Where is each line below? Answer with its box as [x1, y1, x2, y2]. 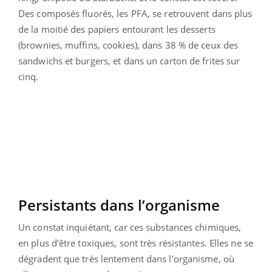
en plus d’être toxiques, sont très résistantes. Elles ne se [18, 236, 253, 249]
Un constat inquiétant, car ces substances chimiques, [18, 220, 242, 233]
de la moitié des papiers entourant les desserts [18, 22, 216, 35]
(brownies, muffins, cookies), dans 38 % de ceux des [18, 38, 239, 51]
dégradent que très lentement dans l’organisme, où [18, 252, 234, 265]
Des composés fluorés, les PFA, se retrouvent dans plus [18, 7, 253, 19]
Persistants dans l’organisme [18, 194, 220, 215]
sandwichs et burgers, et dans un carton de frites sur [18, 54, 240, 67]
